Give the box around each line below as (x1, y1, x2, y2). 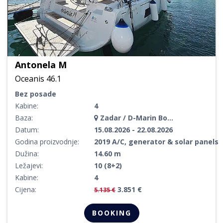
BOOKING (92, 208, 131, 218)
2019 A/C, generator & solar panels (94, 136, 219, 146)
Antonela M (15, 58, 67, 71)
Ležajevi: (15, 160, 43, 170)
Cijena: (15, 184, 36, 194)
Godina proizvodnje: (15, 136, 79, 146)
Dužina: (15, 148, 39, 158)
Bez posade (15, 89, 56, 99)
